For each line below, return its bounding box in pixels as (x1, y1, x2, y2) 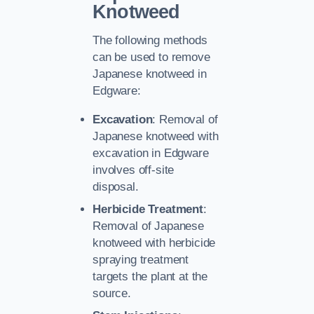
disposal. (93, 179, 139, 193)
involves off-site (93, 163, 175, 177)
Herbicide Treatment (93, 202, 203, 216)
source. (93, 286, 131, 300)
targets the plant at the (93, 269, 208, 283)
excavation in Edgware (93, 146, 209, 160)
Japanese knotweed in (93, 67, 207, 81)
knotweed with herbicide (93, 235, 216, 250)
